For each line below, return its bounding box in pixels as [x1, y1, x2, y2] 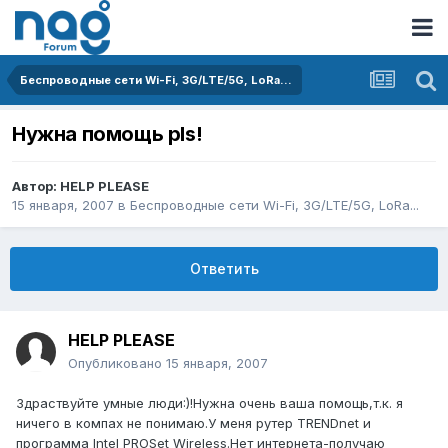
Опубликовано [68, 355, 166, 372]
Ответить [189, 260, 259, 278]
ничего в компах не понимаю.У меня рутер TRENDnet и [16, 415, 371, 432]
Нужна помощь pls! [12, 122, 203, 147]
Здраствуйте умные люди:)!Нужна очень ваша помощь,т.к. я [16, 395, 403, 412]
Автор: [12, 178, 60, 195]
